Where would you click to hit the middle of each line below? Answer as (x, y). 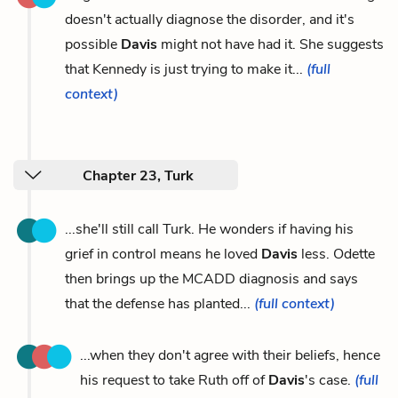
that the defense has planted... (159, 303)
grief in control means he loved (163, 254)
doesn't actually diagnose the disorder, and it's (210, 19)
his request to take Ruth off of (174, 380)
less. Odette (336, 254)
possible (93, 44)
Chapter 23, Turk (138, 175)
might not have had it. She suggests (271, 44)
